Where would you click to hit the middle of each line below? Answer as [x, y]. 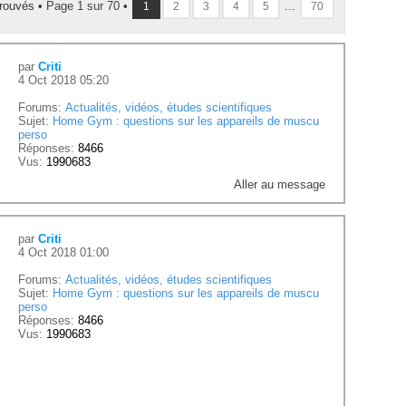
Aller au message [279, 185]
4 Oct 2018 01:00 [64, 253]
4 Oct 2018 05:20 [64, 81]
